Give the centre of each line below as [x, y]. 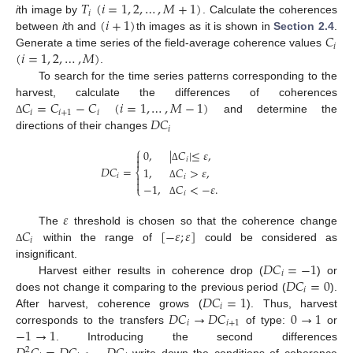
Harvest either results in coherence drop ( [151, 270]
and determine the [273, 109]
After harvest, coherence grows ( [109, 303]
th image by [50, 10]
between [39, 26]
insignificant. [46, 253]
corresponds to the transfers [93, 320]
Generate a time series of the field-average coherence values [171, 43]
